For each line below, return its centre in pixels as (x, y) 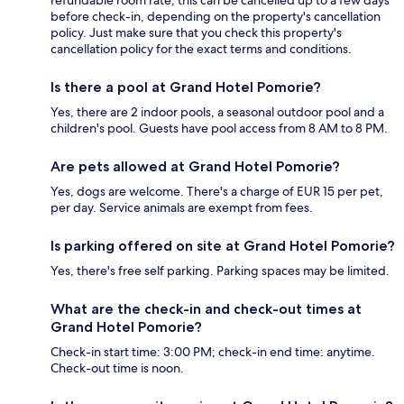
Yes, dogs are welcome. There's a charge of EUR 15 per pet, (217, 192)
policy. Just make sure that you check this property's (196, 33)
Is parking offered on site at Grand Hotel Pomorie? (223, 246)
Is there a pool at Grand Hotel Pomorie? (186, 87)
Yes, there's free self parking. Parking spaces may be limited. (220, 271)
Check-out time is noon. (117, 368)
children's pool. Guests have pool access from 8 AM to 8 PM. (219, 129)
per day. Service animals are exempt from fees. (182, 208)
